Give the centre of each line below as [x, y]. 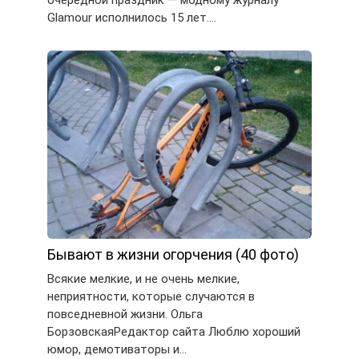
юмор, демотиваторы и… [117, 350]
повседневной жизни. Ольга [125, 315]
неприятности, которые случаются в [151, 297]
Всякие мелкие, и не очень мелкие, [143, 279]
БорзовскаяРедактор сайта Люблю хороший [174, 332]
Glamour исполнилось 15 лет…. [132, 17]
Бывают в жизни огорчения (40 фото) [173, 255]
